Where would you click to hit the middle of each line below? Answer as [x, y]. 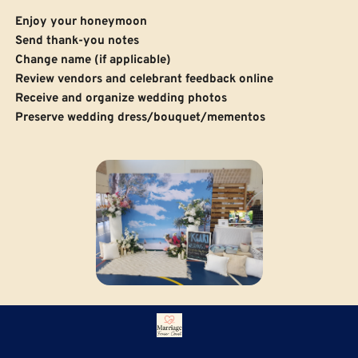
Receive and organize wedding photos [121, 99]
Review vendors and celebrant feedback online [144, 80]
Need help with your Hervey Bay [177, 323]
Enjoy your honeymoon [81, 22]
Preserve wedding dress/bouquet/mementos [140, 118]
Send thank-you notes [77, 42]
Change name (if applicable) [93, 61]
